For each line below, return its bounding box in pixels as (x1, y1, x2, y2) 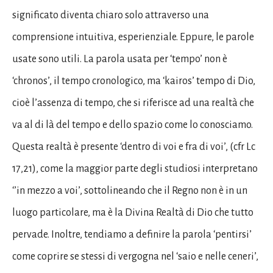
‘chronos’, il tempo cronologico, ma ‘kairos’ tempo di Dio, (12, 75, 255, 87)
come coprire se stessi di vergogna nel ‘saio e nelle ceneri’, (12, 250, 258, 262)
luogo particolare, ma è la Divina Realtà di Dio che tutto (12, 207, 253, 218)
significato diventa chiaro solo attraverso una (12, 9, 209, 21)
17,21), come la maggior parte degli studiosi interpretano (12, 163, 258, 174)
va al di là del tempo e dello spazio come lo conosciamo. (12, 119, 253, 130)
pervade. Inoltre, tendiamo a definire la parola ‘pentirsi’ (12, 229, 252, 240)
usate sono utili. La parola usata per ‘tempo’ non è (12, 53, 227, 65)
